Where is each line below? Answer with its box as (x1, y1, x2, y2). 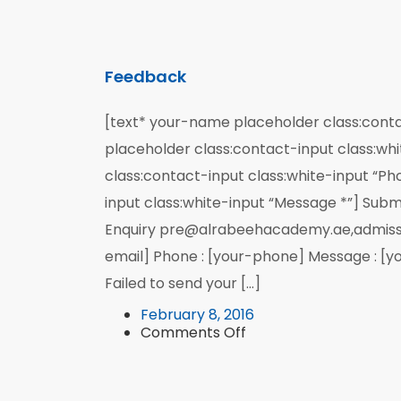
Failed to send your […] (105, 273, 260, 294)
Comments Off (141, 322, 246, 343)
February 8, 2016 (141, 304, 254, 325)
